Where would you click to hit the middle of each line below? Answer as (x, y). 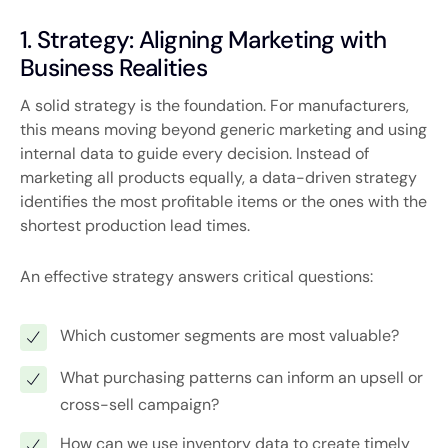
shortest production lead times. (135, 226)
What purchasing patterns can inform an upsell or (241, 378)
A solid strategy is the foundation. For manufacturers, (214, 106)
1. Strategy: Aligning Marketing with (203, 40)
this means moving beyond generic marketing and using (223, 130)
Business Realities (114, 68)
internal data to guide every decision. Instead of (194, 154)
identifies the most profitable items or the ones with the (223, 202)
